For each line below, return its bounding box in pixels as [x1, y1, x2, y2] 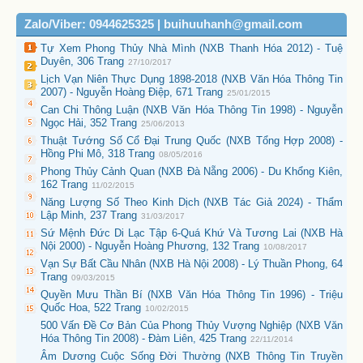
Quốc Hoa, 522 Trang [41, 301, 141, 314]
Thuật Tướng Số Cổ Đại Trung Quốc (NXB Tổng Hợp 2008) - [41, 135, 343, 147]
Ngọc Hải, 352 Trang [41, 117, 137, 130]
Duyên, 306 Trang [41, 55, 124, 68]
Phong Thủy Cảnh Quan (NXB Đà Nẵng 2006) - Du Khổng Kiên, [41, 165, 343, 178]
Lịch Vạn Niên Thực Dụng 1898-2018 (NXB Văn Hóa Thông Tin [41, 73, 343, 86]
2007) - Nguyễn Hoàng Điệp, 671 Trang [41, 86, 223, 99]
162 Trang [41, 178, 88, 191]
